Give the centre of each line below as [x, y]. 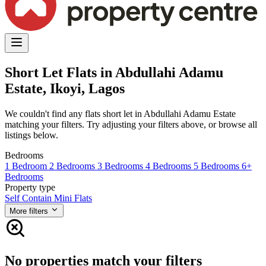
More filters [29, 211]
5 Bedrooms [218, 166]
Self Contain [29, 198]
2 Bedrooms [73, 166]
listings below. [31, 135]
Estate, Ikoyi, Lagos [65, 88]
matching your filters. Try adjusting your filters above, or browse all [131, 124]
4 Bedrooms [170, 166]
